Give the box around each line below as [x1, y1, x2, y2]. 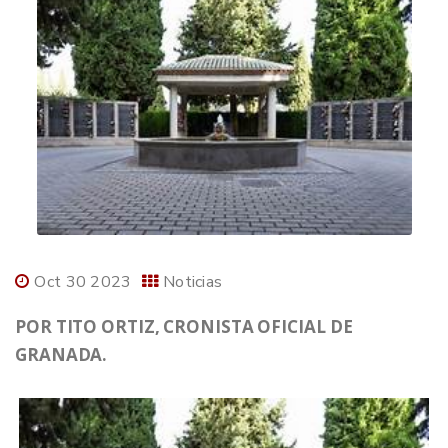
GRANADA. [15, 343, 108, 367]
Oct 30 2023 [34, 271, 132, 294]
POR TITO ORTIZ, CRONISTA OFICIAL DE [15, 315, 353, 339]
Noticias [162, 271, 223, 294]
